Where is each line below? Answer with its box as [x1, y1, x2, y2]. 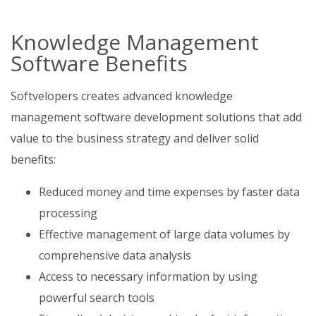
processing [39, 205, 97, 221]
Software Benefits [11, 49, 188, 78]
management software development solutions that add [11, 109, 302, 125]
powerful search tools [39, 290, 154, 305]
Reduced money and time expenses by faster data [39, 184, 300, 200]
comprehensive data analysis [39, 248, 191, 263]
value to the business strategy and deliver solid [11, 130, 259, 146]
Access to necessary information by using [39, 269, 257, 284]
